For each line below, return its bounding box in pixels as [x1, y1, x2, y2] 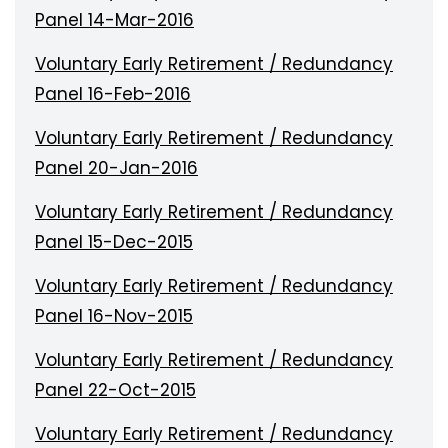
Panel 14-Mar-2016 [35, 8, 194, 32]
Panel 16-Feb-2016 [35, 82, 191, 106]
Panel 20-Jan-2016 [35, 156, 198, 180]
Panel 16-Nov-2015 [35, 304, 193, 328]
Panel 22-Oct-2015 [35, 378, 196, 402]
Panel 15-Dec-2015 [35, 230, 193, 254]
